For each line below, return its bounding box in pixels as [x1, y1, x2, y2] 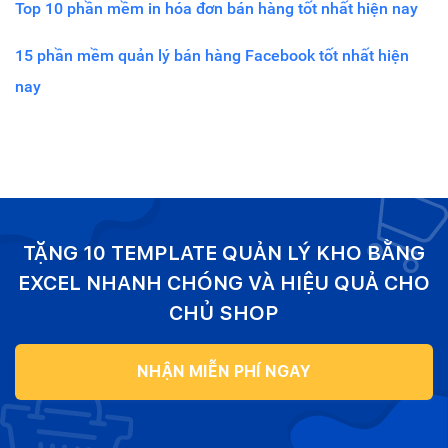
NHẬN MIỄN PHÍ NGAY [137, 361, 311, 381]
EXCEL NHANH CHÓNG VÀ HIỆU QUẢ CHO [18, 270, 430, 295]
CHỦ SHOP [169, 300, 279, 325]
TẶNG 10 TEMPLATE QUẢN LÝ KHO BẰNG [23, 240, 425, 265]
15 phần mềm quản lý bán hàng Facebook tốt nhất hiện [15, 45, 409, 65]
